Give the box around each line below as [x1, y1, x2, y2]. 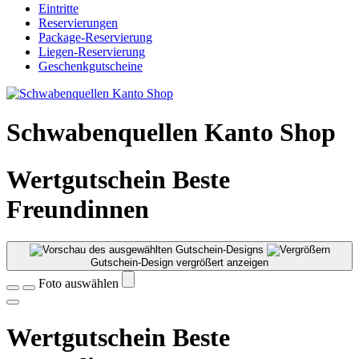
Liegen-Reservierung [38, 45, 145, 58]
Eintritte [38, 2, 79, 15]
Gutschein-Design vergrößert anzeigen [91, 256, 268, 269]
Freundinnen [6, 194, 149, 224]
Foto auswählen [38, 276, 122, 291]
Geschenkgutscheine [38, 59, 143, 73]
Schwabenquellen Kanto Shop [6, 118, 336, 147]
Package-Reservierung [38, 30, 152, 44]
